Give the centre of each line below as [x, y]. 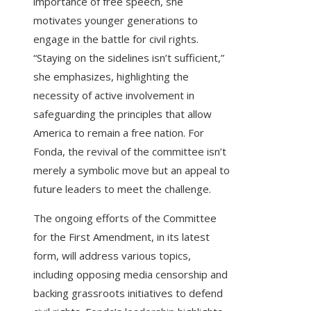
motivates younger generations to [116, 20]
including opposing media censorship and [131, 275]
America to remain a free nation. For [119, 133]
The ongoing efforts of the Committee [125, 218]
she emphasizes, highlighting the [111, 77]
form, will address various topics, [112, 256]
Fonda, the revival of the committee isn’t [130, 152]
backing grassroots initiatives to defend [128, 293]
